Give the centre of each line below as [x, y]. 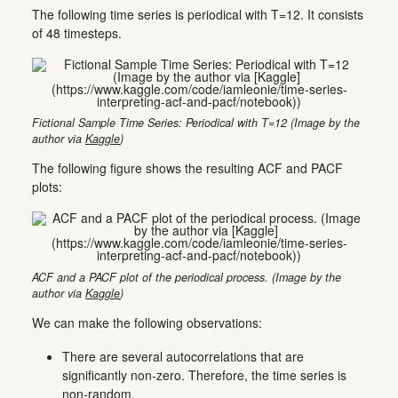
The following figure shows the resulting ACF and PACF [187, 168]
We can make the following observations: [147, 322]
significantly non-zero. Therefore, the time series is [204, 374]
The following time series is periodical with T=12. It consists [198, 14]
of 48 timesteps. [77, 32]
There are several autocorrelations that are [183, 356]
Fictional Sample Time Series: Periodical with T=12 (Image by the [196, 123]
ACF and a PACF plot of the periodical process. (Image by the [187, 277]
